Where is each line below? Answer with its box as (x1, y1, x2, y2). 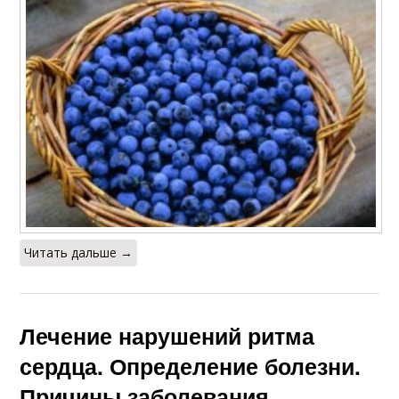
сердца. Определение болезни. (20, 349, 362, 382)
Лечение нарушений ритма (20, 319, 315, 352)
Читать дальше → (24, 243, 134, 261)
